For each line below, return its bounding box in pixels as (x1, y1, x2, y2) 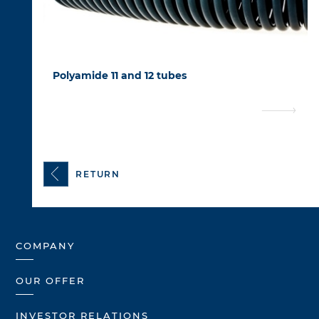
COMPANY (16, 240, 75, 252)
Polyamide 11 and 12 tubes (53, 69, 187, 83)
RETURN (75, 168, 120, 179)
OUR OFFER (16, 275, 85, 287)
